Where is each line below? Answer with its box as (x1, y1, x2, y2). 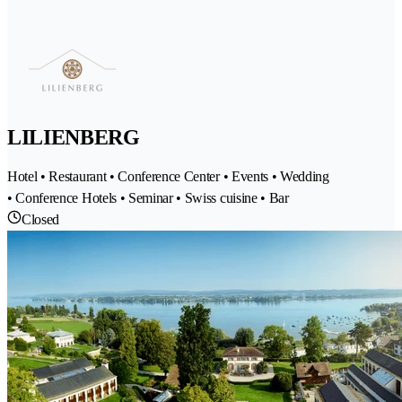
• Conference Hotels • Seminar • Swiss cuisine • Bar (7, 189, 289, 205)
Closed (22, 211, 60, 227)
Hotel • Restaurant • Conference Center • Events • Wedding (7, 168, 329, 184)
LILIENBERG (7, 125, 140, 149)
